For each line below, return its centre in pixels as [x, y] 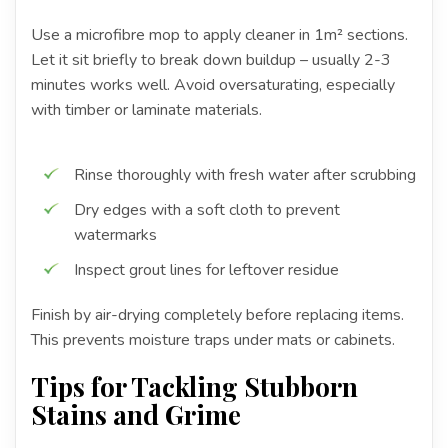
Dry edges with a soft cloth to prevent [207, 209]
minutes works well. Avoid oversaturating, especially [213, 84]
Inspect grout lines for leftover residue [206, 269]
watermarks [115, 234]
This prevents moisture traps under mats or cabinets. [213, 339]
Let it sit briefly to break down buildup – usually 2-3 [211, 59]
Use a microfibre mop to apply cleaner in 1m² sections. [219, 34]
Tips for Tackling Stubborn [194, 386]
